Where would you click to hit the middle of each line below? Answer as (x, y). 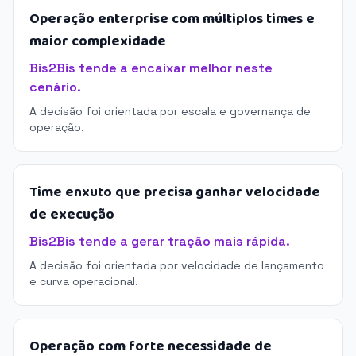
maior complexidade (98, 41)
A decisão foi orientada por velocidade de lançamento (177, 265)
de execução (72, 215)
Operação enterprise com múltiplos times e (172, 19)
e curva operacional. (84, 281)
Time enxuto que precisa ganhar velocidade (175, 192)
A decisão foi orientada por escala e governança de (170, 111)
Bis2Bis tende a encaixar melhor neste (151, 68)
